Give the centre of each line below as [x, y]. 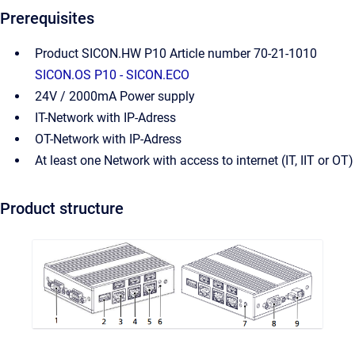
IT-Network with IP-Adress [105, 118]
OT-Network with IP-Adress [108, 139]
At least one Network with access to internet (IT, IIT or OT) [194, 161]
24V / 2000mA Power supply [115, 97]
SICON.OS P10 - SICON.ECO [112, 75]
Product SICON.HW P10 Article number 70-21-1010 [176, 54]
